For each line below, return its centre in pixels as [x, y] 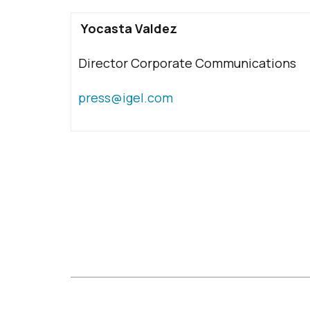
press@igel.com [126, 98]
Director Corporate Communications [187, 63]
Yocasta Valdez [129, 28]
